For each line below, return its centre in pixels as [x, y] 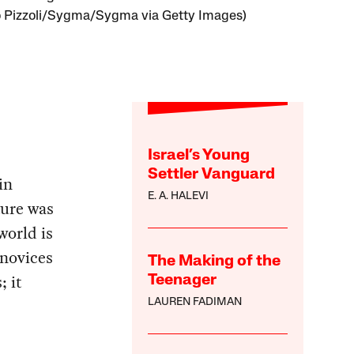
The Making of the [215, 262]
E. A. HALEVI [179, 197]
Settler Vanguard [212, 175]
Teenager [183, 281]
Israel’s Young [199, 156]
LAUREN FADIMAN [195, 303]
